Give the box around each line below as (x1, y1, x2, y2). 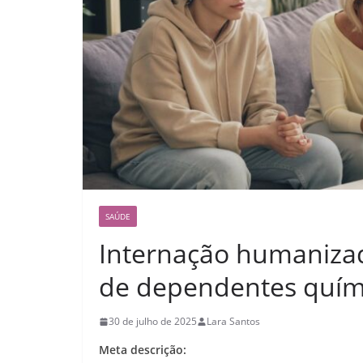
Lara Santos (207, 314, 260, 329)
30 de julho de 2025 (109, 314, 197, 329)
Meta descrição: (99, 342, 186, 358)
